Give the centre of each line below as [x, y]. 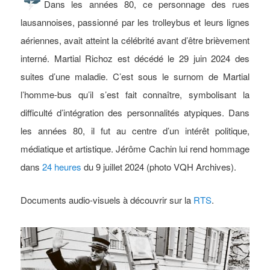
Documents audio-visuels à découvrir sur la [107, 199]
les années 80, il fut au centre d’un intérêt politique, [135, 131]
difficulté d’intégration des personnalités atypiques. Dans [135, 113]
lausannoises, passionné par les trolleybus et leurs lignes [135, 22]
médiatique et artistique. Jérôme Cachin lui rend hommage [135, 149]
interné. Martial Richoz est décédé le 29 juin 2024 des [135, 58]
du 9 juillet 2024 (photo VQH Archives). [159, 167]
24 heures [62, 167]
